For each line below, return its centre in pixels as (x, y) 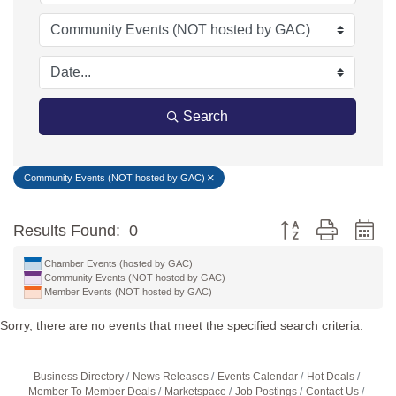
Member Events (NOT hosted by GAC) (128, 291)
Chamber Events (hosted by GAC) (118, 263)
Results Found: (67, 230)
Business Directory (78, 376)
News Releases (170, 376)
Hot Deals (330, 376)
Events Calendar (257, 376)
